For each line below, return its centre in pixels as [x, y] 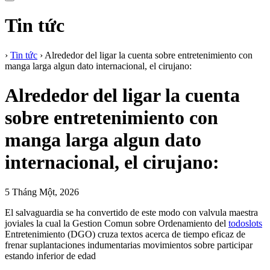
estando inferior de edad [50, 256]
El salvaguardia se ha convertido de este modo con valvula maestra [131, 212]
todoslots [245, 223]
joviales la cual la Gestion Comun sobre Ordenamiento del [117, 223]
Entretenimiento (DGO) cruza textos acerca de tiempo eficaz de [125, 234]
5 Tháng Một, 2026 [42, 192]
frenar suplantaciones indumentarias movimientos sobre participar [129, 245]
